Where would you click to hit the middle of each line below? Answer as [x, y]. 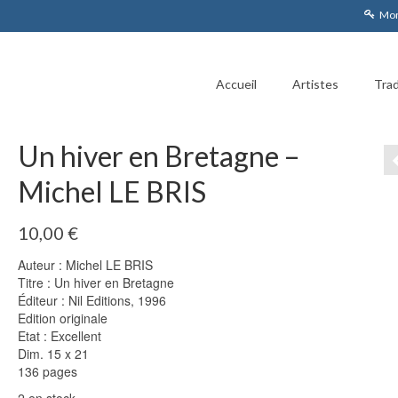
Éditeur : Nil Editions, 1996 [92, 300]
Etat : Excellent [59, 335]
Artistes [315, 84]
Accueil [236, 84]
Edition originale [62, 318]
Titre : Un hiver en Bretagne [96, 282]
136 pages [47, 371]
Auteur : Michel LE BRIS [85, 264]
